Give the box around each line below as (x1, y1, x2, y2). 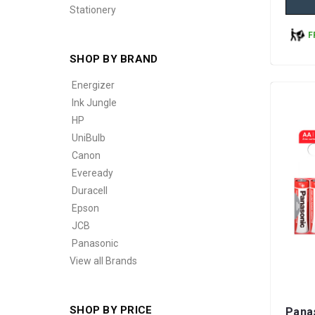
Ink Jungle (72, 97, 117, 108)
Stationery (70, 4, 116, 15)
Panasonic (72, 238, 118, 249)
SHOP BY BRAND (70, 53, 158, 65)
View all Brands (70, 255, 137, 266)
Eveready (72, 167, 113, 179)
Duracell (72, 185, 108, 196)
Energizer (72, 79, 115, 91)
